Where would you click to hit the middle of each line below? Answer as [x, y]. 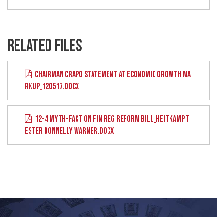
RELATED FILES [45, 46]
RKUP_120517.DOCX [52, 87]
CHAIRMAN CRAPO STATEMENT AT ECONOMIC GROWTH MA [111, 75]
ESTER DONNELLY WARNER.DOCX [69, 131]
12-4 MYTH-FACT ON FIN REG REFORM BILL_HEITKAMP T [111, 119]
